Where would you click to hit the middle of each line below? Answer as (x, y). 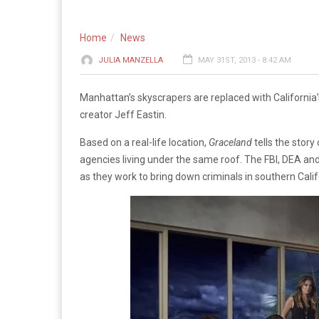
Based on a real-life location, (144, 142)
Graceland (231, 142)
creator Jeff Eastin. (123, 115)
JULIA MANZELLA (131, 60)
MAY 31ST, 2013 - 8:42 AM (245, 60)
